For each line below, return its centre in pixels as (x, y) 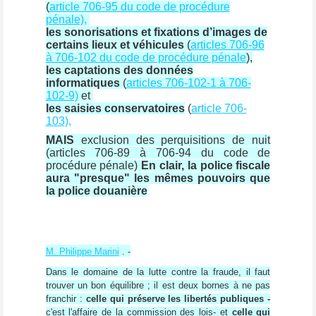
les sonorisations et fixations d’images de (156, 32)
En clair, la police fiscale (206, 165)
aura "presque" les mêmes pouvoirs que (158, 178)
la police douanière (96, 190)
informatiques (83, 83)
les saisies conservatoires (115, 108)
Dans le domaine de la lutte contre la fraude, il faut (158, 272)
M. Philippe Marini (82, 251)
